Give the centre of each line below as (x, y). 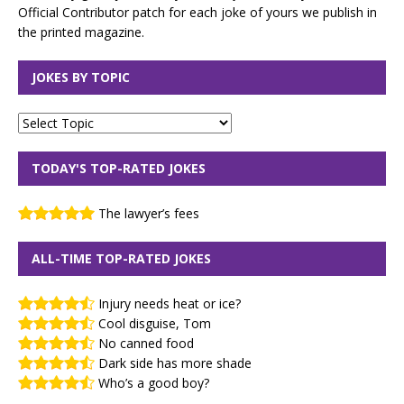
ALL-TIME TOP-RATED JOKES (121, 258)
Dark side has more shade (175, 363)
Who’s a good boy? (154, 382)
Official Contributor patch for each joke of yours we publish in (197, 12)
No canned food (146, 343)
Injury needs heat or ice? (170, 303)
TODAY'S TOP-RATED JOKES (119, 168)
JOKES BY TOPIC (81, 77)
